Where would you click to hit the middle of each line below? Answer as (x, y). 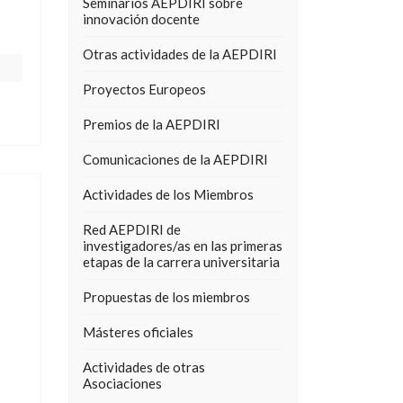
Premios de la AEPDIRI (152, 124)
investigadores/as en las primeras (183, 246)
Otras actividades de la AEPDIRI (180, 54)
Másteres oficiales (138, 332)
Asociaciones (122, 383)
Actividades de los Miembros (168, 194)
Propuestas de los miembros (166, 297)
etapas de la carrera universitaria (181, 262)
